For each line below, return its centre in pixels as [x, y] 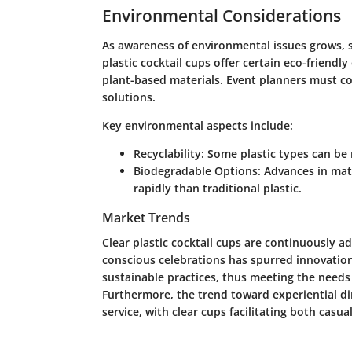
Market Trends [146, 218]
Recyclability [167, 154]
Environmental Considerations [221, 15]
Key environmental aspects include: [197, 126]
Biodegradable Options [195, 171]
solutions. [128, 97]
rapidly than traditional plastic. [217, 189]
